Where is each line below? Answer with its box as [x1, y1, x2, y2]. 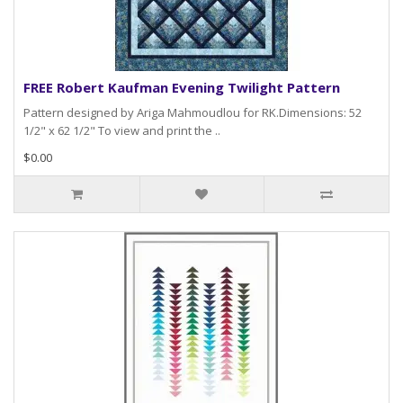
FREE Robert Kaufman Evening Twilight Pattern [23, 78, 340, 97]
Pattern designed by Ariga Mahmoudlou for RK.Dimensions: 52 [23, 104, 362, 121]
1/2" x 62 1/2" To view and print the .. [23, 122, 220, 139]
